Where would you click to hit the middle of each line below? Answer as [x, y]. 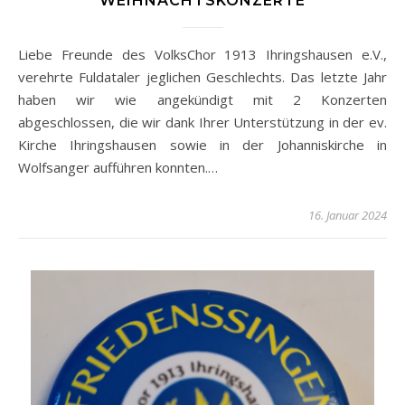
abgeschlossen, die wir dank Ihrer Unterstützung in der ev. [202, 122]
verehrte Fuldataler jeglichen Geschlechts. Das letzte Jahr [202, 76]
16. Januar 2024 [348, 215]
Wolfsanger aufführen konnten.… [118, 167]
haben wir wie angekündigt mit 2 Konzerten [202, 99]
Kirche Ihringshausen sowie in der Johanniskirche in [202, 144]
